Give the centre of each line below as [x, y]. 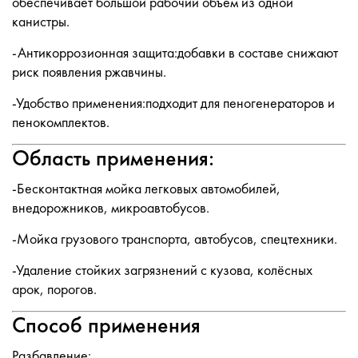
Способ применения [106, 325]
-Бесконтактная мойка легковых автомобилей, [146, 189]
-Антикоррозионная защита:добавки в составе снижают [175, 53]
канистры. [41, 22]
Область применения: [113, 158]
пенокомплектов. [61, 122]
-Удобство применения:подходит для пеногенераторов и [173, 103]
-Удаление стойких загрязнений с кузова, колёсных [162, 270]
